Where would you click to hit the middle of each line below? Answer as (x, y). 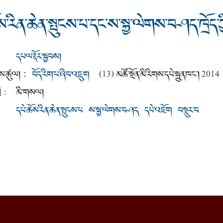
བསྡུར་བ (188, 110)
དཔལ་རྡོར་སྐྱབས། (39, 56)
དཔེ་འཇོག (158, 110)
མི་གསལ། (30, 92)
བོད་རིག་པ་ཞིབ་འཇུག (60, 74)
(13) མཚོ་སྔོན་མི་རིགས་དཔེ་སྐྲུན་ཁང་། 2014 (159, 74)
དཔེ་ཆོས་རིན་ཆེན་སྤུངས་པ (49, 110)
